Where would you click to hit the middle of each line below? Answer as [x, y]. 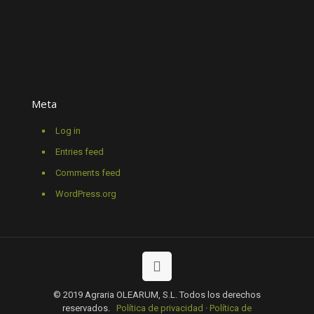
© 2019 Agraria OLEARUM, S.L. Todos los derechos [157, 295]
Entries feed [80, 152]
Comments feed [88, 173]
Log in [68, 131]
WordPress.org [86, 194]
